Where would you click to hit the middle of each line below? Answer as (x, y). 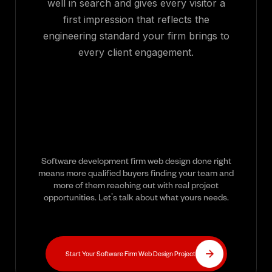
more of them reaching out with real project (136, 185)
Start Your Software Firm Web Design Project (130, 254)
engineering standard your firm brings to (136, 36)
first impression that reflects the (136, 20)
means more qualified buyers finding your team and (136, 173)
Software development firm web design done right (136, 161)
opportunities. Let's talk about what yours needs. (136, 197)
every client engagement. (136, 53)
